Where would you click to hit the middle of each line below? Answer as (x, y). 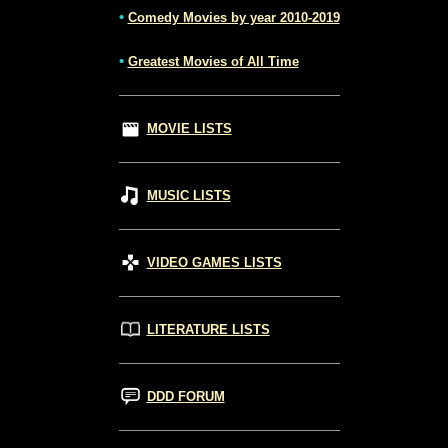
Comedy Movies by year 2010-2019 (233, 18)
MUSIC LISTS (188, 196)
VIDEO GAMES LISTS (214, 263)
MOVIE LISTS (189, 129)
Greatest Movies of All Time (213, 62)
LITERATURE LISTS (208, 330)
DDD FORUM (185, 397)
